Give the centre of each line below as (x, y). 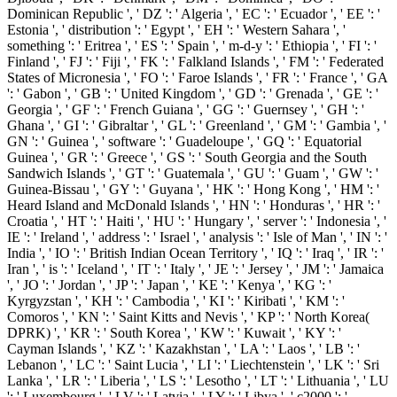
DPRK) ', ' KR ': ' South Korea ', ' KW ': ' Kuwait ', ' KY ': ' (174, 332)
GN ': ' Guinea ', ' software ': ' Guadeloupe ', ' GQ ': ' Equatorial (184, 141)
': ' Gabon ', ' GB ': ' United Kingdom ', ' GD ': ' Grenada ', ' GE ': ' (193, 93)
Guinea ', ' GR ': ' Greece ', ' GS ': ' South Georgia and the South (187, 157)
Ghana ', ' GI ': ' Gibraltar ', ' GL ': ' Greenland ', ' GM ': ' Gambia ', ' (197, 125)
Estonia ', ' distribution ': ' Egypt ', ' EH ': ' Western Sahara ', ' (176, 29)
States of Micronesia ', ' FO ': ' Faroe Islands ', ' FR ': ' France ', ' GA (198, 77)
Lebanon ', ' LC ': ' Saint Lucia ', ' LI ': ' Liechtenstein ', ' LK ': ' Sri (193, 364)
